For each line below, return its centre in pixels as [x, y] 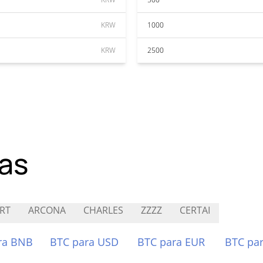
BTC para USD [85, 242]
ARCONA [47, 210]
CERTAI [195, 210]
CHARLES [103, 210]
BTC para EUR [171, 242]
